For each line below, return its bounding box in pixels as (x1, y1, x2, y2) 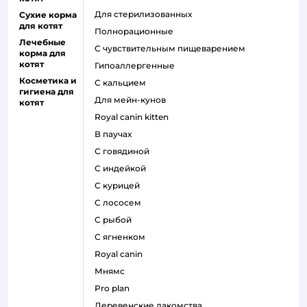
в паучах (101, 128, 132, 139)
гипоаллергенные (99, 60, 175, 71)
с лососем (101, 197, 141, 208)
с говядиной (101, 145, 149, 156)
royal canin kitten (101, 111, 169, 122)
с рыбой (101, 214, 132, 225)
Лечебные (19, 36, 66, 47)
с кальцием (101, 77, 146, 88)
